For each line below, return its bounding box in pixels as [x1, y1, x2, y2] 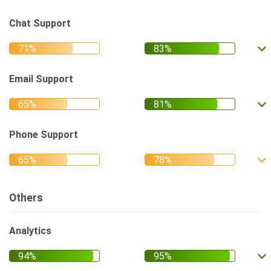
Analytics [9, 225, 51, 237]
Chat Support [9, 18, 71, 29]
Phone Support [9, 129, 78, 140]
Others [9, 192, 43, 204]
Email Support [9, 73, 73, 85]
